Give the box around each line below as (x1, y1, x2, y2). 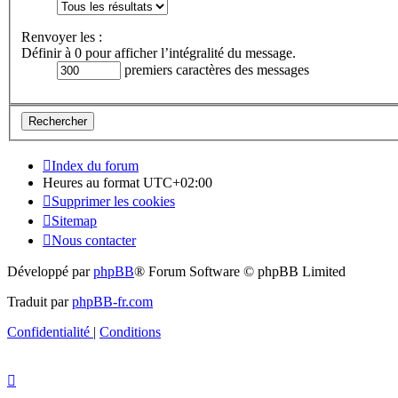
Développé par (7, 263, 93, 279)
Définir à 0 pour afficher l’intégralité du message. (21, 45, 296, 61)
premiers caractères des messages (121, 62, 309, 78)
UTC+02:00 (143, 174, 212, 190)
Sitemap (52, 212, 97, 228)
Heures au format (43, 174, 143, 190)
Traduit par (7, 293, 72, 309)
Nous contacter (52, 232, 136, 248)
